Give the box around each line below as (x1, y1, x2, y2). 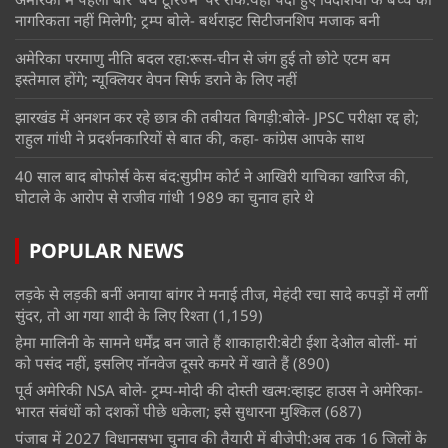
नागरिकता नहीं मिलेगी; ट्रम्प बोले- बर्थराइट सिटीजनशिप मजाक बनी (15, 10, 380, 31)
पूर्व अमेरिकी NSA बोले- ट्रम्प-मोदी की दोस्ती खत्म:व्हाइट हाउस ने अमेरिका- (15, 380, 423, 401)
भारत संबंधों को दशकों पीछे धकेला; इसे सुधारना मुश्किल (15, 401, 321, 422)
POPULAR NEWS (29, 237, 184, 265)
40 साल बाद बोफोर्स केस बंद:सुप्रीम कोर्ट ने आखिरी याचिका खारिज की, (15, 166, 409, 187)
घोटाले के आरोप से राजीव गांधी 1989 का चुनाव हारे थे (15, 187, 314, 208)
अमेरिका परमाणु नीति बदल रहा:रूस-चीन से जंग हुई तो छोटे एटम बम (15, 48, 390, 69)
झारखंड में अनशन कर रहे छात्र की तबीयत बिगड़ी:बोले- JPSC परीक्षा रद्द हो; (15, 107, 419, 128)
